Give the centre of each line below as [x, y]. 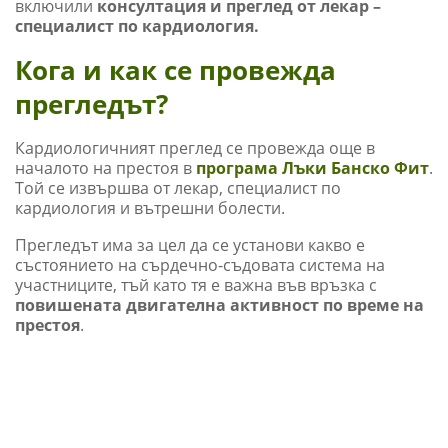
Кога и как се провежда [175, 70]
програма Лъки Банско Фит [312, 168]
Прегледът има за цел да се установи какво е [190, 245]
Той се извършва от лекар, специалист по [178, 188]
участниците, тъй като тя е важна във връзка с [196, 285]
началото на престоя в [105, 168]
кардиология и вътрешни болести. [150, 208]
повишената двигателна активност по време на [219, 305]
